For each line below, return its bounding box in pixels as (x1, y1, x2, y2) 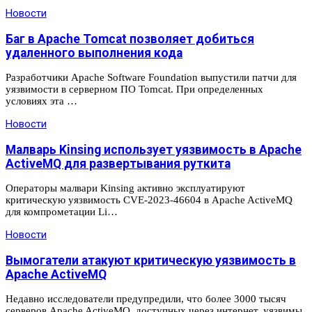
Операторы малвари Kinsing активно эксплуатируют (6, 182, 245, 194)
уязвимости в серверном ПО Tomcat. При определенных (6, 84, 263, 95)
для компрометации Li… (6, 206, 118, 218)
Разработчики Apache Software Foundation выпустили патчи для (6, 72, 297, 84)
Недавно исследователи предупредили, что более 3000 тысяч (6, 293, 286, 305)
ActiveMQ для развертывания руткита (6, 156, 231, 171)
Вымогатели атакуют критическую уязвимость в (6, 253, 296, 267)
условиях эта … (6, 95, 77, 107)
